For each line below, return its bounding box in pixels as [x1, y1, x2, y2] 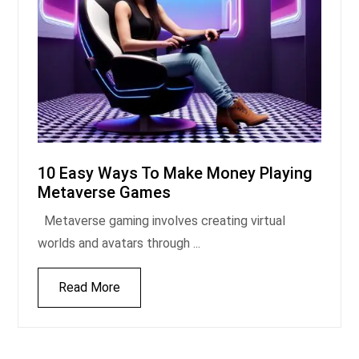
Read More [58, 279, 120, 295]
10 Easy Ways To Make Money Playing [38, 163, 313, 183]
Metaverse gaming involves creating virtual [38, 212, 285, 228]
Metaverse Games [38, 182, 171, 202]
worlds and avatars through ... [38, 235, 200, 251]
